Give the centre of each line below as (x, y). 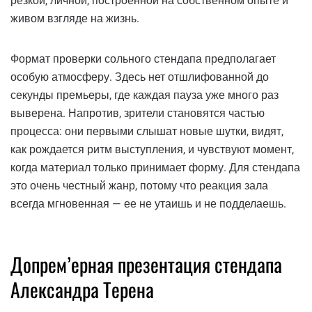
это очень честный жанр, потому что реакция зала (139, 185)
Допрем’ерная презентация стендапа (146, 264)
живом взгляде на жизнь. (75, 18)
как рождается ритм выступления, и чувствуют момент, (152, 149)
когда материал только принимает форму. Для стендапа (155, 167)
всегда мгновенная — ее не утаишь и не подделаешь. (148, 203)
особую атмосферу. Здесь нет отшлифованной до (140, 77)
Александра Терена (82, 289)
